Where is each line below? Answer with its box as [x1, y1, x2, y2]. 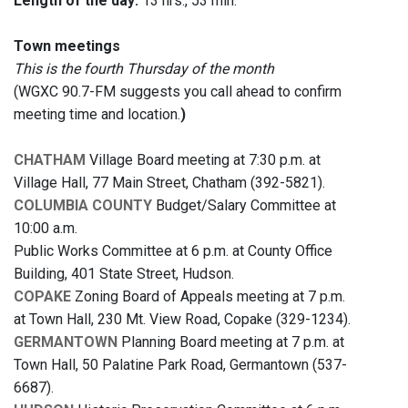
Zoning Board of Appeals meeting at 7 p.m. [71, 288, 345, 306]
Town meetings [14, 37, 120, 56]
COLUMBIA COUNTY [14, 197, 152, 215]
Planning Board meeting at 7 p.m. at [117, 333, 344, 352]
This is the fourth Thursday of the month [14, 60, 274, 78]
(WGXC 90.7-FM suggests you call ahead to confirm [14, 83, 342, 101]
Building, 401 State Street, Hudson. [14, 265, 234, 283]
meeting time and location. [14, 106, 180, 124]
